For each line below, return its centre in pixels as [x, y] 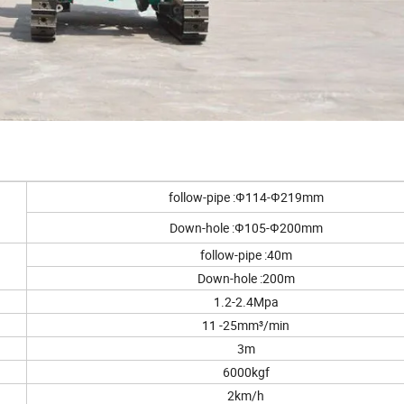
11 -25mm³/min [246, 325]
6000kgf [246, 372]
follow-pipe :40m [246, 254]
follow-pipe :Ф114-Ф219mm [246, 197]
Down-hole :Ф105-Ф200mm [246, 227]
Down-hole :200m [246, 278]
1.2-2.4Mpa [246, 301]
